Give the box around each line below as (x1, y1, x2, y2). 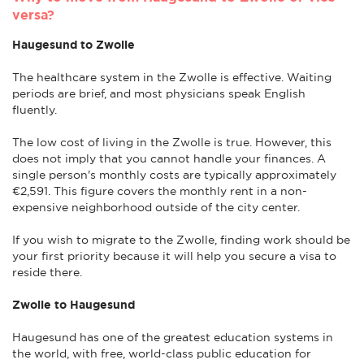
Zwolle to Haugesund (12, 297, 135, 311)
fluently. (12, 102, 57, 116)
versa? (12, 6, 54, 22)
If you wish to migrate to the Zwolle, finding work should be (12, 232, 350, 246)
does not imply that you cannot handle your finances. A (12, 151, 326, 165)
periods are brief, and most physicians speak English (12, 86, 305, 100)
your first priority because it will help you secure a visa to (12, 249, 336, 262)
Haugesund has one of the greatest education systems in (12, 330, 333, 344)
